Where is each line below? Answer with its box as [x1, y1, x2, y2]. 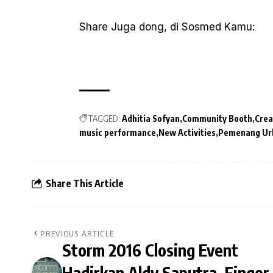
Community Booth [182, 113, 252, 124]
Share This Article [46, 177, 124, 190]
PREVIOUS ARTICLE [40, 228, 115, 238]
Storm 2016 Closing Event [62, 239, 238, 260]
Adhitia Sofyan [122, 113, 180, 124]
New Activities [158, 127, 216, 138]
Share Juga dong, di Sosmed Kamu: [79, 20, 255, 33]
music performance [79, 127, 156, 138]
